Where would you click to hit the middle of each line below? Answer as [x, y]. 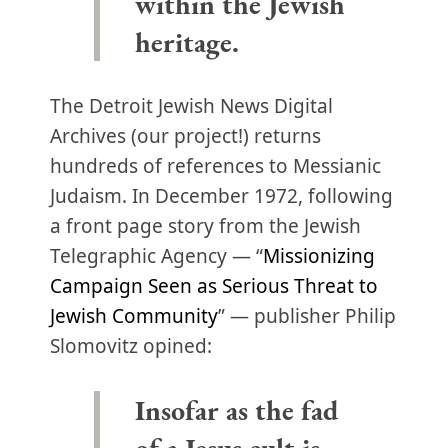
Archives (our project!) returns [185, 136]
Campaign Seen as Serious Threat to [214, 286]
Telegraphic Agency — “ [156, 256]
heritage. [186, 42]
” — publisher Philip [307, 316]
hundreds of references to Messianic [215, 166]
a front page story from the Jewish [205, 226]
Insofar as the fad [236, 410]
